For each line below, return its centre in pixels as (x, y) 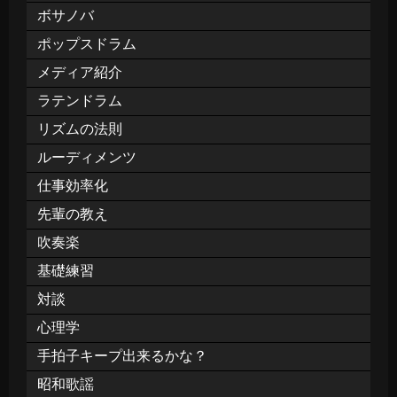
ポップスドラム (87, 43)
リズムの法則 (80, 128)
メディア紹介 (80, 72)
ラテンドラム (80, 100)
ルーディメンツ (87, 157)
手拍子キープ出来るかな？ (122, 355)
